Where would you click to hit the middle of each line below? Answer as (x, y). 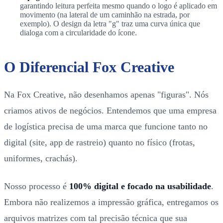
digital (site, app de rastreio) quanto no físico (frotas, (100, 142)
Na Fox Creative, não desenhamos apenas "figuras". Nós (106, 94)
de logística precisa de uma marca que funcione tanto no (106, 126)
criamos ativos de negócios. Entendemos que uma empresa (110, 110)
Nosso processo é (37, 186)
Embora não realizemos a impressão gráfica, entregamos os (111, 202)
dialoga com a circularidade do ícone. (78, 32)
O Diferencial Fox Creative (89, 67)
